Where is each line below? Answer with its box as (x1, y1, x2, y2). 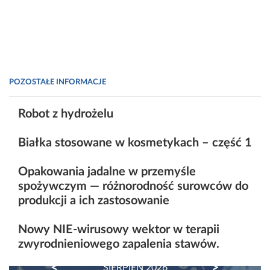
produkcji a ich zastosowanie (18, 195, 169, 207)
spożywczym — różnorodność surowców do (18, 180, 248, 193)
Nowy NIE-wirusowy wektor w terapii (18, 224, 219, 236)
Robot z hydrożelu (18, 108, 113, 121)
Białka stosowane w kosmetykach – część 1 (18, 137, 252, 149)
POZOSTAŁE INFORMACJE (9, 78, 106, 86)
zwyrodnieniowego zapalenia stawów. (18, 238, 219, 251)
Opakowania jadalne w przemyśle (18, 166, 196, 178)
